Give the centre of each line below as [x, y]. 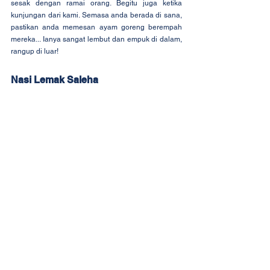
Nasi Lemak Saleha [55, 80]
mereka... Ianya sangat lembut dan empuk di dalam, [96, 39]
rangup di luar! [35, 52]
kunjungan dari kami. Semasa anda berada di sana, [96, 15]
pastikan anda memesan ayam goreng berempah [96, 27]
